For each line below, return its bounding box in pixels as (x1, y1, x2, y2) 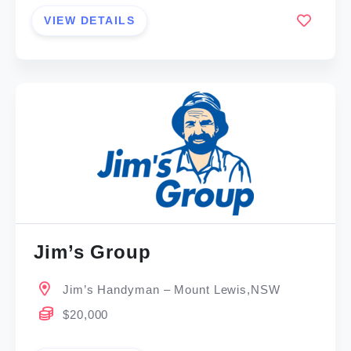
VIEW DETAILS (44, 13, 136, 27)
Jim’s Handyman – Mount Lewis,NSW (63, 283, 280, 297)
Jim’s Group (34, 241, 151, 263)
